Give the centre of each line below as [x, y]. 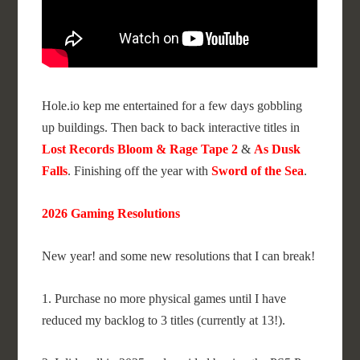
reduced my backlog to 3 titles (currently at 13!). [164, 320]
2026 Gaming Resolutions [111, 213]
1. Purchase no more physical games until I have [164, 299]
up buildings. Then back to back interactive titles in [171, 127]
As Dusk [278, 149]
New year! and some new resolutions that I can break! [179, 256]
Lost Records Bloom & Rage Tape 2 [140, 149]
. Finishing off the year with [140, 171]
